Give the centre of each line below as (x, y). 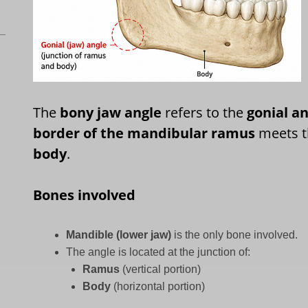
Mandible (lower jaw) (119, 235)
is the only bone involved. (235, 235)
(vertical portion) (161, 269)
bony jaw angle (111, 113)
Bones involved (85, 195)
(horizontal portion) (158, 287)
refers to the (205, 113)
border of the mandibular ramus (144, 133)
